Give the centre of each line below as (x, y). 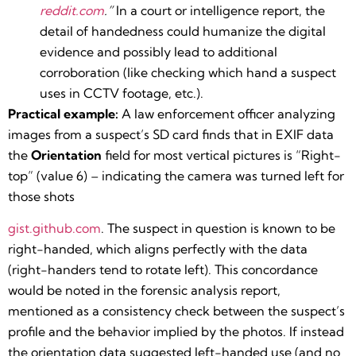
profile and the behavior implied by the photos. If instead (176, 331)
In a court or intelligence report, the (219, 10)
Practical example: (63, 113)
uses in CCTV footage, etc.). (122, 93)
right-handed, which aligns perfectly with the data (158, 248)
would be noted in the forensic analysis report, (144, 290)
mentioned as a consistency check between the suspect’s (176, 310)
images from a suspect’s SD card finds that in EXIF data (171, 134)
